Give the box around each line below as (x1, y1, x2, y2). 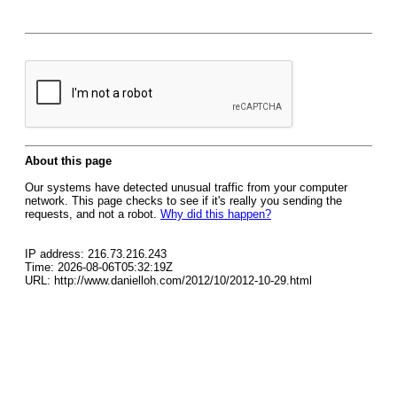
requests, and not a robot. (25, 207, 160, 221)
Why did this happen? (160, 207, 271, 221)
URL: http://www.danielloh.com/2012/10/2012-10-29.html (25, 274, 312, 287)
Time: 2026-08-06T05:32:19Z (25, 261, 173, 274)
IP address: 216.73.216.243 (25, 247, 167, 261)
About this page (25, 154, 112, 167)
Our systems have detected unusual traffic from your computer (25, 181, 347, 194)
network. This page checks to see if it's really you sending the (25, 194, 342, 207)
